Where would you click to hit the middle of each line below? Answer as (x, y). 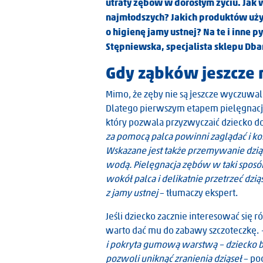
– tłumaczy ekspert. (199, 193)
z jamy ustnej (133, 193)
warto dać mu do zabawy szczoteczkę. (183, 230)
